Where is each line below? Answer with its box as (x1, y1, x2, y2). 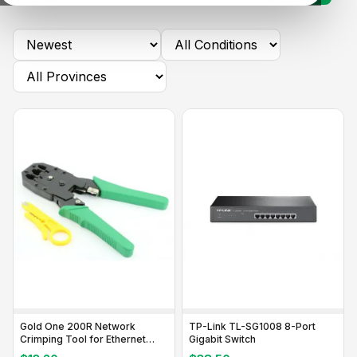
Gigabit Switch (189, 333, 256, 346)
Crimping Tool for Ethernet (20, 333, 146, 346)
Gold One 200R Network (20, 320, 135, 333)
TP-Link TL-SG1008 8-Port (189, 320, 316, 333)
